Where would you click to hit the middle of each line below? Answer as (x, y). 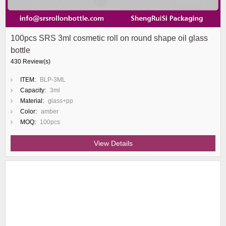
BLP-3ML (53, 80)
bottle (20, 50)
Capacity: (33, 90)
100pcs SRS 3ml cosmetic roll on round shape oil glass (109, 38)
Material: (32, 101)
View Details (113, 143)
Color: (29, 111)
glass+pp (61, 101)
